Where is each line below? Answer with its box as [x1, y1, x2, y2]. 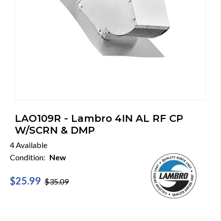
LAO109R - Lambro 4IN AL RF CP [15, 112, 183, 124]
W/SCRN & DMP [15, 124, 95, 136]
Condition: [10, 152, 49, 162]
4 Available [10, 140, 47, 149]
